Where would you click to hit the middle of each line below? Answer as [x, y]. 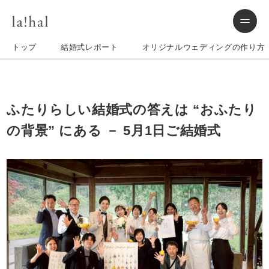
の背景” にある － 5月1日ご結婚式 [114, 131]
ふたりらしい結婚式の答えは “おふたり [132, 110]
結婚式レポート [89, 47]
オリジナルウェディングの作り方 [204, 47]
